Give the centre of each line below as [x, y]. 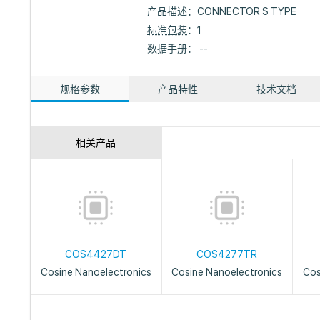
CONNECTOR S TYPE [247, 11]
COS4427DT [96, 254]
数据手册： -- [178, 49]
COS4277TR [227, 254]
